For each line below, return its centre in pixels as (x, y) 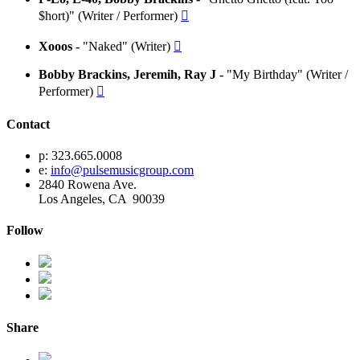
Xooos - (61, 47)
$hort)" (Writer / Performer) (110, 16)
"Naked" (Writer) (128, 47)
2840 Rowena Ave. (88, 184)
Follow (25, 231)
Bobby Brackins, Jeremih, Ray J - (133, 75)
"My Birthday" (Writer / (287, 75)
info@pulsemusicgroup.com (122, 170)
